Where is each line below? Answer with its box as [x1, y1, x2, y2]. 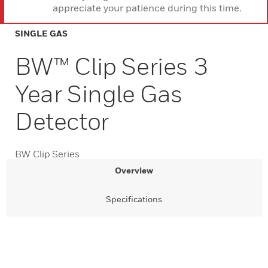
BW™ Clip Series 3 [15, 51, 208, 80]
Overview [115, 165, 153, 175]
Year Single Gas [15, 79, 183, 108]
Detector [15, 106, 109, 135]
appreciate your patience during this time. [53, 2, 242, 14]
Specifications [106, 194, 162, 204]
